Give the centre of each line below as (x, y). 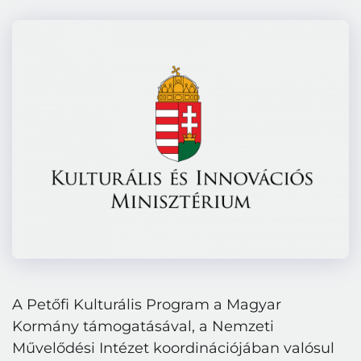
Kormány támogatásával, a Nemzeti (143, 326)
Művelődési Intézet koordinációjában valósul (173, 348)
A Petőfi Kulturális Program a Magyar (147, 304)
